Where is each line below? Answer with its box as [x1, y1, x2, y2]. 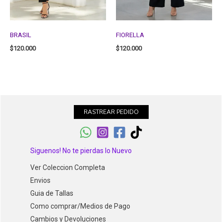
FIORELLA [116, 31, 144, 39]
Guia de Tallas [30, 189, 73, 197]
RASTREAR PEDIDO [83, 108, 139, 116]
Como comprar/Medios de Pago [30, 202, 130, 210]
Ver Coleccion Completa [30, 163, 105, 171]
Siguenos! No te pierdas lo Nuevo [30, 146, 132, 155]
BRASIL [10, 31, 31, 39]
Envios [30, 176, 51, 184]
